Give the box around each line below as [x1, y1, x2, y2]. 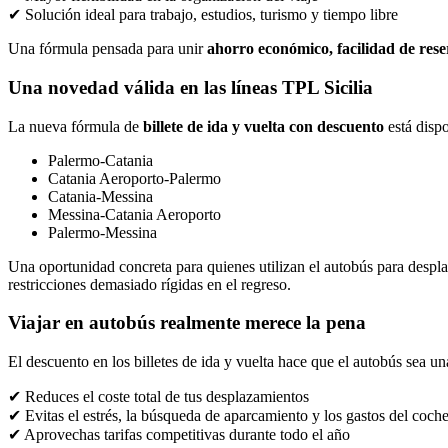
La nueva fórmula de [8, 117, 143, 135]
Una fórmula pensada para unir [8, 40, 207, 58]
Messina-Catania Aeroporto [48, 205, 221, 223]
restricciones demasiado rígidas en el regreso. [8, 275, 291, 293]
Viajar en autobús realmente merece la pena [8, 312, 366, 334]
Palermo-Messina [48, 223, 157, 241]
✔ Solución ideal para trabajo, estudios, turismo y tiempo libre [8, 6, 398, 24]
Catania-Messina [48, 187, 153, 205]
